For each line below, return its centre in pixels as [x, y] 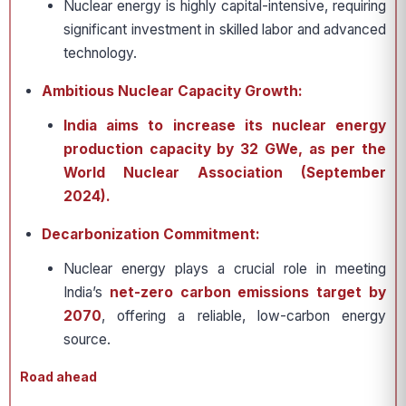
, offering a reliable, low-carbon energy [244, 316]
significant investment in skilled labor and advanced [225, 29]
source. [87, 339]
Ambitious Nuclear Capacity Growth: [172, 91]
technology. [100, 53]
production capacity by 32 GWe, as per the [225, 149]
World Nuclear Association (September [225, 173]
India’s [87, 292]
